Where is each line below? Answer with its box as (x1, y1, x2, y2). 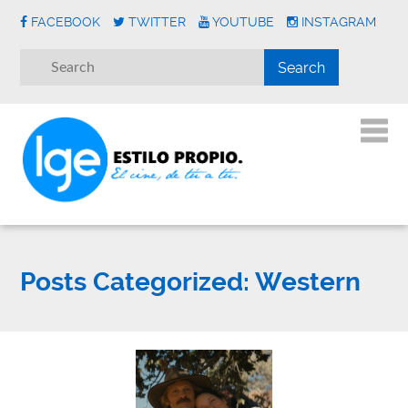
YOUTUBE (212, 15, 275, 29)
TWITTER (128, 15, 187, 29)
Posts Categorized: (20, 267, 250, 298)
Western (250, 267, 362, 298)
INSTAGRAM (301, 15, 377, 29)
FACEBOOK (31, 15, 101, 29)
